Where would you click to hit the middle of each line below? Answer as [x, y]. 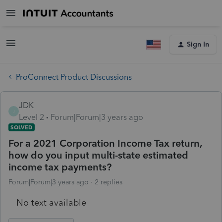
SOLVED [22, 127]
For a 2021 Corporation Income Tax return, [105, 143]
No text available [51, 202]
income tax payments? [60, 167]
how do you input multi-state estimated [98, 155]
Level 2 [31, 117]
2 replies [109, 182]
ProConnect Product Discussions [74, 77]
